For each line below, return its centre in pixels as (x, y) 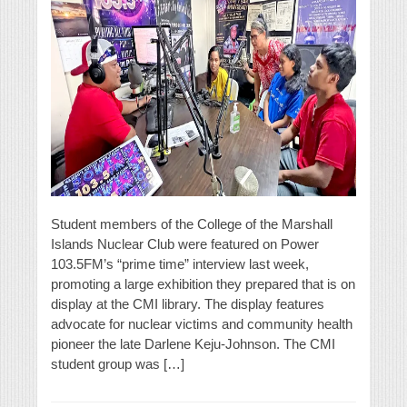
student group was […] (118, 364)
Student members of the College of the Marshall (192, 224)
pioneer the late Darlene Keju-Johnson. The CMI (193, 344)
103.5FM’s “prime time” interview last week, (180, 264)
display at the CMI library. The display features (188, 304)
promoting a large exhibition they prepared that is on (203, 284)
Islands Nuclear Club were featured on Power (185, 244)
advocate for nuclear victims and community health (202, 324)
